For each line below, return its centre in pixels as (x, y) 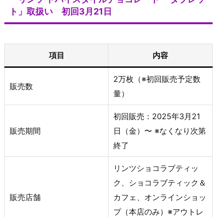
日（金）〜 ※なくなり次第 (160, 131)
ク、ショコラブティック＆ (160, 182)
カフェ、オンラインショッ (160, 197)
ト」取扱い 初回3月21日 (61, 11)
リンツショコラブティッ (156, 168)
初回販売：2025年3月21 (157, 116)
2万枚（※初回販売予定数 (157, 79)
